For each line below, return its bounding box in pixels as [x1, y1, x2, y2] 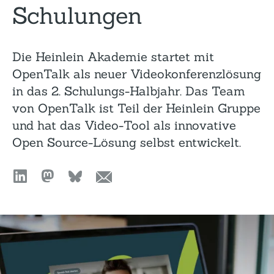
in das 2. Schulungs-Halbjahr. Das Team [12, 83, 245, 98]
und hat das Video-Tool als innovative [12, 117, 236, 133]
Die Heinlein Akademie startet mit [12, 49, 214, 64]
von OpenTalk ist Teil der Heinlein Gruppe [12, 100, 261, 116]
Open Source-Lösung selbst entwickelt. [12, 135, 241, 150]
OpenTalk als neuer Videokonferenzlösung [12, 66, 261, 81]
